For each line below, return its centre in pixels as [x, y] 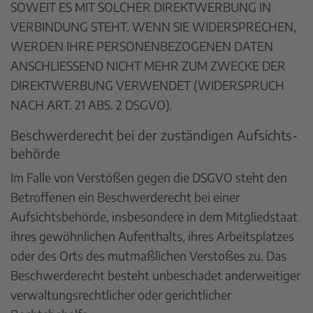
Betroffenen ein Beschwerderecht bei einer [125, 197]
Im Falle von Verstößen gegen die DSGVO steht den [149, 177]
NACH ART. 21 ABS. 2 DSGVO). [91, 104]
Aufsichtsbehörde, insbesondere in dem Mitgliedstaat [154, 216]
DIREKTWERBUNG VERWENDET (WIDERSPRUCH [147, 85]
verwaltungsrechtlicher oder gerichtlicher [121, 294]
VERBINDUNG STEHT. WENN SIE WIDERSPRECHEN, [153, 26]
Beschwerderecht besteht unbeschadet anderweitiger [155, 275]
